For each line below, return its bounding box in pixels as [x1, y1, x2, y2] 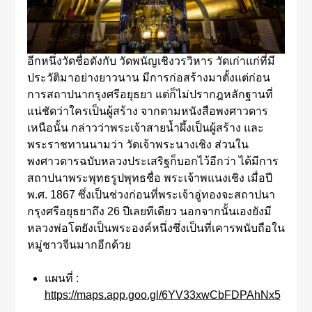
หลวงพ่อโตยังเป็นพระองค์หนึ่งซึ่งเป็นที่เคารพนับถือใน [26, 222, 285, 235]
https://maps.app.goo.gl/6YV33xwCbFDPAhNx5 [44, 289, 281, 302]
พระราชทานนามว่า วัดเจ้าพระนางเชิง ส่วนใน [26, 139, 249, 151]
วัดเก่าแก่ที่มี [215, 55, 275, 68]
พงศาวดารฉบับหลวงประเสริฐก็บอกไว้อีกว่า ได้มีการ [26, 155, 279, 168]
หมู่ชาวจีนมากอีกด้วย [26, 239, 131, 251]
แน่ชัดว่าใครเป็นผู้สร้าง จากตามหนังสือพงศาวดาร [26, 105, 268, 118]
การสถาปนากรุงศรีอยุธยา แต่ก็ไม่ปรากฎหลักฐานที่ [26, 88, 273, 101]
